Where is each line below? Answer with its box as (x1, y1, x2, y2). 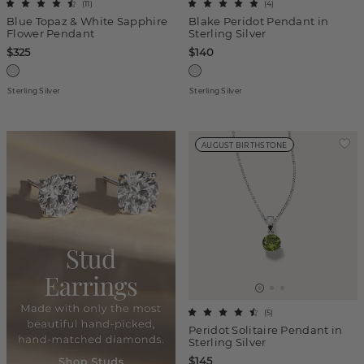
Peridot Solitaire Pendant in (188, 323, 343, 336)
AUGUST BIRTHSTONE (201, 141, 288, 149)
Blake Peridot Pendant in (188, 15, 329, 28)
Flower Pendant (6, 27, 95, 40)
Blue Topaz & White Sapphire (6, 15, 168, 28)
